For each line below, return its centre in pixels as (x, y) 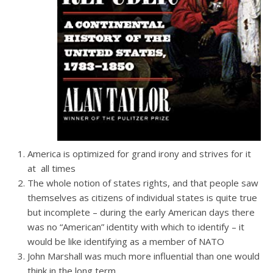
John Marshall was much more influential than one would (144, 256)
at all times (51, 168)
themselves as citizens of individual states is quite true (142, 197)
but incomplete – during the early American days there (141, 212)
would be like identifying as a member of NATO (126, 241)
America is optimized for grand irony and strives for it (139, 154)
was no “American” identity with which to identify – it (136, 227)
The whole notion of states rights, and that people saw (143, 183)
